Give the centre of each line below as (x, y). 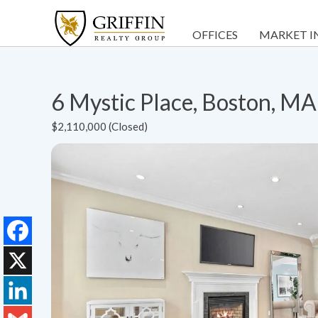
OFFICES (215, 34)
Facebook (29, 259)
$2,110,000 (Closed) (99, 126)
